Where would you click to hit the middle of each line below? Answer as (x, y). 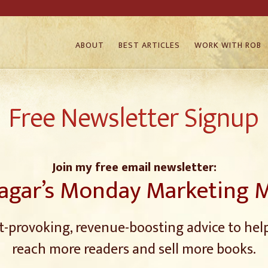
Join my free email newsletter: (134, 167)
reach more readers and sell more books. (134, 249)
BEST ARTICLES (150, 45)
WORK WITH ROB (228, 45)
